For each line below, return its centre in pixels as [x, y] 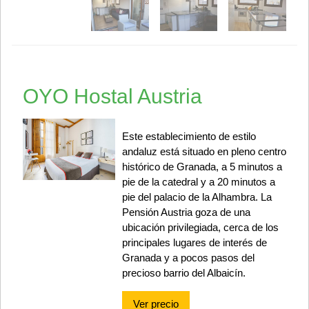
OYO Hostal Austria [112, 96]
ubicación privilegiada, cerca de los [200, 227]
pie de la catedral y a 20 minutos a [198, 181]
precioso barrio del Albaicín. [183, 272]
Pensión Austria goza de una [186, 212]
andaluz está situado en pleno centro [204, 151]
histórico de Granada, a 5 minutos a [202, 166]
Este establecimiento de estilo [189, 136]
